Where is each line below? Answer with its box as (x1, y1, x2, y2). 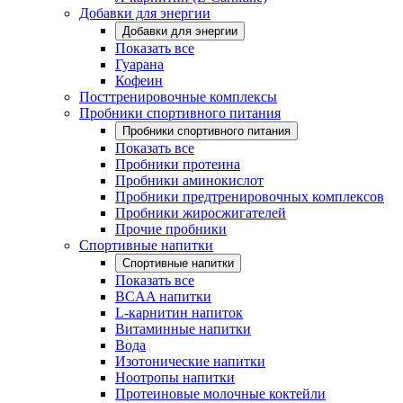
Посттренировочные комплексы (79, 89, 277, 104)
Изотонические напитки (115, 354, 265, 369)
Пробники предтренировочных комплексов (115, 189, 384, 204)
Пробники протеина (115, 157, 240, 172)
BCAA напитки (115, 289, 211, 304)
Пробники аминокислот (115, 173, 264, 188)
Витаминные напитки (115, 321, 251, 336)
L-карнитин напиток (115, 305, 243, 320)
